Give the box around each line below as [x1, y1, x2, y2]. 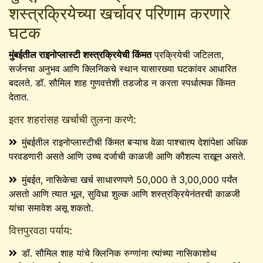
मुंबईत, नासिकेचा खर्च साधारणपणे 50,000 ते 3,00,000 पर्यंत [22, 173, 237, 186]
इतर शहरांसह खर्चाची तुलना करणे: [9, 113, 136, 126]
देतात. [9, 90, 29, 103]
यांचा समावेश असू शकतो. [9, 201, 93, 214]
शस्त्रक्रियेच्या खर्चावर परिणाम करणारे [9, 3, 230, 23]
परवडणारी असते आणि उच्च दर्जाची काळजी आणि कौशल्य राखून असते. [9, 150, 245, 162]
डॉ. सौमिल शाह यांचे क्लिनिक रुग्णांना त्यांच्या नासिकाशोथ [22, 247, 217, 259]
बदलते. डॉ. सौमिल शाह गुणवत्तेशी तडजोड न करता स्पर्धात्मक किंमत [9, 76, 235, 89]
